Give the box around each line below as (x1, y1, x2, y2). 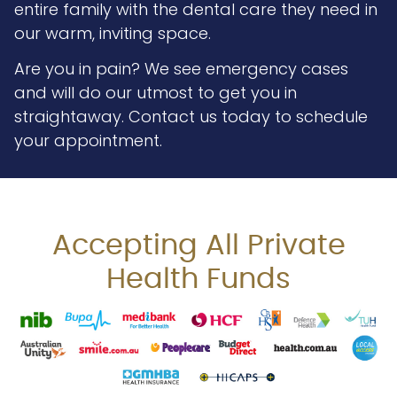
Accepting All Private (51, 231, 346, 261)
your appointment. (13, 129, 162, 152)
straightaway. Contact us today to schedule (13, 105, 368, 128)
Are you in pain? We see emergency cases (13, 58, 348, 81)
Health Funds (106, 265, 291, 294)
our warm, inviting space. (13, 22, 211, 45)
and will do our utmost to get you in (13, 82, 297, 105)
